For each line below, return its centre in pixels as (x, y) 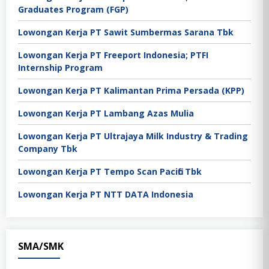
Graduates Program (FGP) (73, 9)
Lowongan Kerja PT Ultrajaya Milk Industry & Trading (133, 136)
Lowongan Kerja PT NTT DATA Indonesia (106, 194)
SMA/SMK (41, 246)
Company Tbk (48, 148)
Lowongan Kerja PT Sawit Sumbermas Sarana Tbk (126, 32)
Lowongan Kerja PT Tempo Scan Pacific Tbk (110, 171)
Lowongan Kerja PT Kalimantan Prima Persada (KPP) (131, 90)
